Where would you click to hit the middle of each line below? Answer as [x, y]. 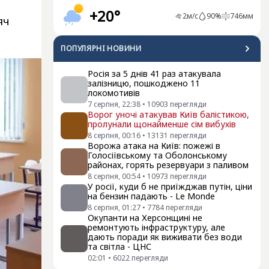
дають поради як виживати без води [165, 237]
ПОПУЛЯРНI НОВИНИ [101, 48]
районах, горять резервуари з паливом [168, 165]
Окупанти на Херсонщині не [145, 218]
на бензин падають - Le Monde [151, 196]
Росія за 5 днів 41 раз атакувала [154, 74]
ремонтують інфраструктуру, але [156, 227]
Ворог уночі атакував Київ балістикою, [168, 114]
